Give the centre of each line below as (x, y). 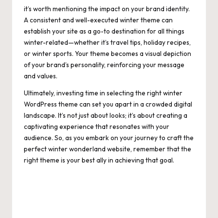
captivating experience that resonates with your (97, 126)
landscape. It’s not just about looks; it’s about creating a (106, 115)
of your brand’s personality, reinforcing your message (104, 64)
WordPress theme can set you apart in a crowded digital (108, 104)
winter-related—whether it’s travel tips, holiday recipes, (107, 42)
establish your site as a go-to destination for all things (104, 31)
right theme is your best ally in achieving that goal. (99, 160)
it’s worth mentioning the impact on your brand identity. (107, 9)
